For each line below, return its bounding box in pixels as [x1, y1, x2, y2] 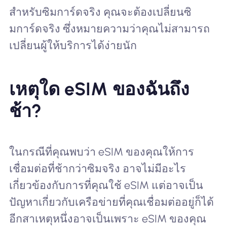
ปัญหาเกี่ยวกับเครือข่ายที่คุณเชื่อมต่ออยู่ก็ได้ [9, 195, 214, 208]
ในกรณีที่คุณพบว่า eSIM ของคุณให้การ [9, 145, 194, 158]
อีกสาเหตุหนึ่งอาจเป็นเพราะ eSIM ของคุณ [9, 212, 206, 225]
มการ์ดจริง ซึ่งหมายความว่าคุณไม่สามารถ [9, 22, 210, 35]
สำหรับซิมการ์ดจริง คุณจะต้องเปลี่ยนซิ [9, 6, 192, 19]
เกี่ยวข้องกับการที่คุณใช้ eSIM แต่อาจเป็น [9, 178, 203, 192]
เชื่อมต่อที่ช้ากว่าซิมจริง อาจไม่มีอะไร [9, 162, 186, 175]
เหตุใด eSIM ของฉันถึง [9, 78, 190, 100]
